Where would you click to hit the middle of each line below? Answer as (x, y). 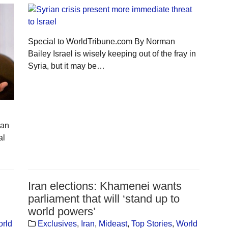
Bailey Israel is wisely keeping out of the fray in (112, 53)
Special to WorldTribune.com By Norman (101, 41)
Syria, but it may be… (66, 66)
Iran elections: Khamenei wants (105, 186)
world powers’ (62, 211)
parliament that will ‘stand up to (104, 198)
